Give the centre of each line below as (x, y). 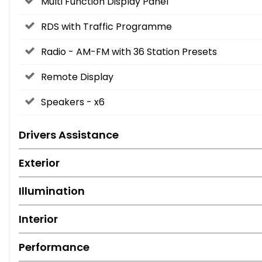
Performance (54, 247)
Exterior (39, 163)
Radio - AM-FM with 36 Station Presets (129, 52)
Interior (38, 219)
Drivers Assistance (69, 135)
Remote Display (77, 77)
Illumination (52, 191)
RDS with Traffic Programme (106, 27)
